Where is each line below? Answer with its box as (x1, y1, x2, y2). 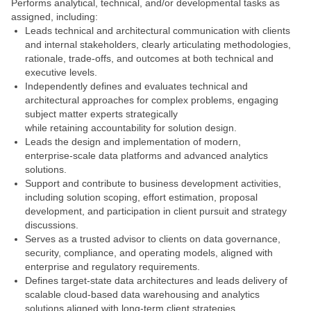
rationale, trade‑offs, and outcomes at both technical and (25, 53, 274, 64)
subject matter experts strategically (25, 108, 178, 119)
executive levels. (25, 67, 100, 78)
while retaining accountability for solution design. (25, 122, 239, 133)
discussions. (25, 219, 81, 230)
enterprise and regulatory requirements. (25, 261, 203, 272)
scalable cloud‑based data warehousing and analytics (25, 289, 260, 300)
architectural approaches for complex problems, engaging (25, 94, 278, 106)
